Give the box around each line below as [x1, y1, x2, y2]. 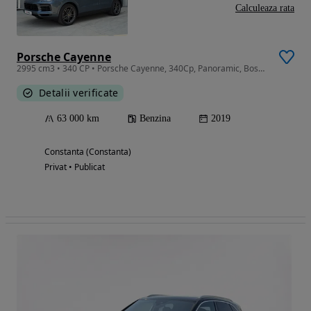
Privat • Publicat [44, 161, 105, 174]
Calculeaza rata [235, 3, 294, 14]
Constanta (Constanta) [44, 146, 131, 158]
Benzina [140, 113, 171, 124]
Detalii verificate [39, 86, 119, 100]
